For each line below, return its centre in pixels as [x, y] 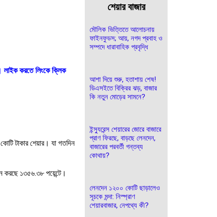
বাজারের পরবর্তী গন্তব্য [116, 147]
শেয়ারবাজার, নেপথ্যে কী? [119, 205]
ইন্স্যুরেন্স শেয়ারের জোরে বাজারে [125, 129]
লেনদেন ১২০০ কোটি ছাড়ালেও [125, 188]
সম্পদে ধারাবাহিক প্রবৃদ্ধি [119, 47]
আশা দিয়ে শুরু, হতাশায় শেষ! [123, 79]
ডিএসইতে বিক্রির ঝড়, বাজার [123, 88]
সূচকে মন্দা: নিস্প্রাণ [112, 197]
